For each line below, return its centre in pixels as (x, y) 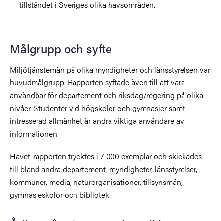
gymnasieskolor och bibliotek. (60, 194)
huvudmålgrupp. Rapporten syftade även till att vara (97, 82)
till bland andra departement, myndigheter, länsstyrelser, (104, 169)
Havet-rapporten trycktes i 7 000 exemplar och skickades (106, 156)
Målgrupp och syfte (61, 48)
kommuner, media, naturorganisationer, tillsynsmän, (96, 182)
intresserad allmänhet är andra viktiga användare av (97, 120)
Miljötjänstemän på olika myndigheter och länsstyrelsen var (110, 69)
